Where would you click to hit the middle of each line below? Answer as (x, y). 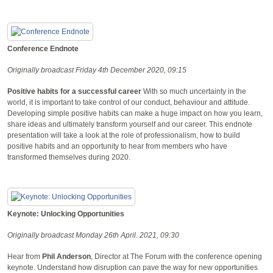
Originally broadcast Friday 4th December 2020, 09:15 (97, 70)
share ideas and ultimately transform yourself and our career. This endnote (130, 124)
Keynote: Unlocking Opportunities (66, 214)
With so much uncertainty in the (195, 91)
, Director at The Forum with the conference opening (176, 256)
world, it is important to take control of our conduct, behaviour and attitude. (129, 102)
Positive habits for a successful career (75, 91)
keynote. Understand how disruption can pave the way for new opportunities (133, 267)
